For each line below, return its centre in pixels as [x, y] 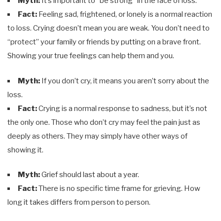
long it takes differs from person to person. [79, 202]
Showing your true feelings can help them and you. [91, 56]
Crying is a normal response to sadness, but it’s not [122, 108]
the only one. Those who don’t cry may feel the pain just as [104, 122]
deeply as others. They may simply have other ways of [97, 136]
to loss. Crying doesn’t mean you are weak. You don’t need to [109, 28]
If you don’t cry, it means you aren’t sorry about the [125, 81]
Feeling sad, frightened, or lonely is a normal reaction [125, 14]
